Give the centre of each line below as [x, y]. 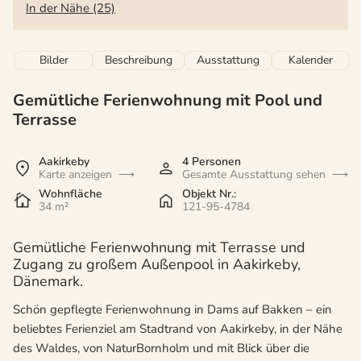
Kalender [311, 60]
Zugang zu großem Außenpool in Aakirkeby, [157, 265]
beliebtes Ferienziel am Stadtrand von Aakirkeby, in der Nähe [178, 329]
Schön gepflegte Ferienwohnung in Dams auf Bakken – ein [172, 310]
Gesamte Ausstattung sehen [254, 175]
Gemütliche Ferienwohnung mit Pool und [168, 101]
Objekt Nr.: [209, 194]
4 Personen [212, 162]
